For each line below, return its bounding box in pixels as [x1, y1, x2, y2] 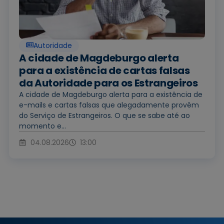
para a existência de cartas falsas [19, 63, 190, 77]
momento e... [19, 120, 66, 131]
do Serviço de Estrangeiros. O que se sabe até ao [19, 110, 190, 120]
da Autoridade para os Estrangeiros [19, 75, 198, 90]
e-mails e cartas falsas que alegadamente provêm [19, 99, 199, 110]
